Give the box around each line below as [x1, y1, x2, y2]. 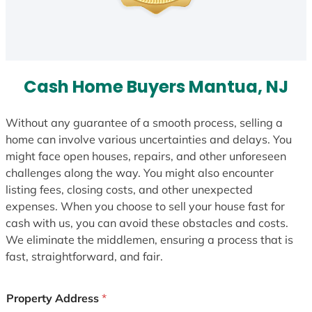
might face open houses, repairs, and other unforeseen [6, 148, 286, 163]
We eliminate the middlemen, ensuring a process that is [6, 232, 293, 247]
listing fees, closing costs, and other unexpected [6, 182, 253, 196]
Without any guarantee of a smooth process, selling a [6, 115, 283, 130]
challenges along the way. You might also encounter [6, 165, 274, 180]
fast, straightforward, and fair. [6, 249, 163, 263]
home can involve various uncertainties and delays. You [6, 132, 292, 146]
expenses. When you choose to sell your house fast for [6, 198, 285, 213]
